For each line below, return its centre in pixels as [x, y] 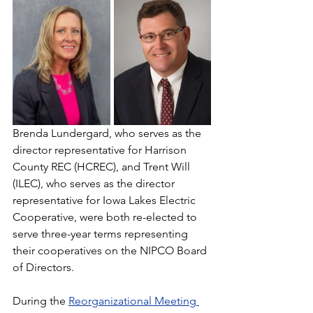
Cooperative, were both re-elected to [106, 217]
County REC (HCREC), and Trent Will [103, 166]
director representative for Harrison [101, 150]
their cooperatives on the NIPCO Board [111, 250]
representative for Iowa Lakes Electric [105, 200]
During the [41, 300]
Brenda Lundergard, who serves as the [108, 133]
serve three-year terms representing [102, 233]
